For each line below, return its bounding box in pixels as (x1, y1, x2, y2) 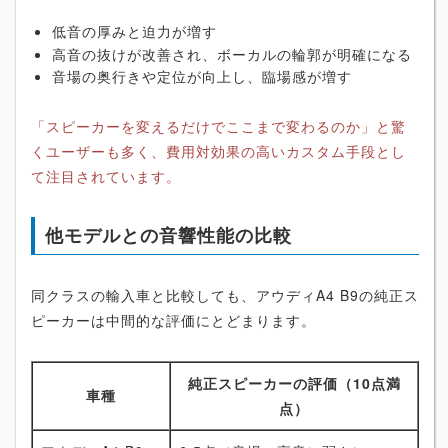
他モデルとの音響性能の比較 (45, 222, 292, 249)
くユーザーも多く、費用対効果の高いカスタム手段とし (31, 141, 406, 162)
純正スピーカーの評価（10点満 (187, 373, 401, 394)
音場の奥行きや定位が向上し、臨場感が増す (52, 66, 352, 87)
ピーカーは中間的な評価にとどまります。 (31, 310, 316, 331)
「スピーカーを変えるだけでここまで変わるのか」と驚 (31, 116, 406, 137)
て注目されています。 (31, 166, 181, 187)
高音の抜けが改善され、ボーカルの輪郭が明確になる (52, 43, 412, 64)
